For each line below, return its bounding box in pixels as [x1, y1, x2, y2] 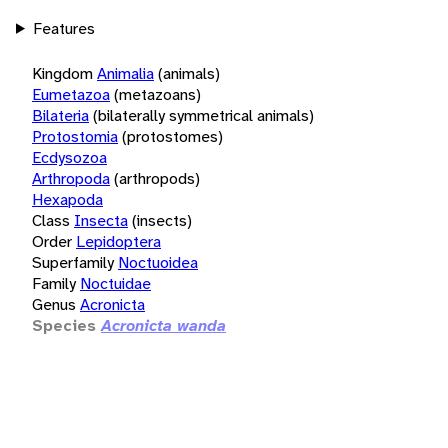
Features [32, 17, 95, 39]
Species [32, 314, 96, 336]
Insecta [74, 209, 128, 231]
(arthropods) [114, 167, 200, 189]
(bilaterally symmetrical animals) [93, 104, 314, 126]
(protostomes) [122, 125, 223, 147]
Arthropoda [32, 167, 110, 189]
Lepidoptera [76, 230, 161, 252]
